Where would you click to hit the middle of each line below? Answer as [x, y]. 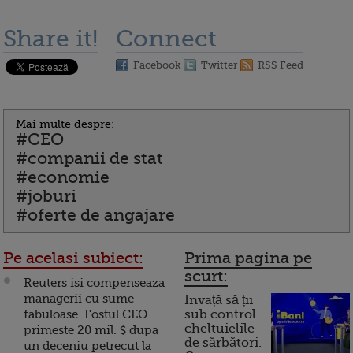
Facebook [157, 65]
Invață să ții [219, 300]
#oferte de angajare [95, 215]
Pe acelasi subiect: [73, 258]
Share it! [50, 39]
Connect [166, 39]
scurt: [206, 276]
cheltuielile [219, 329]
